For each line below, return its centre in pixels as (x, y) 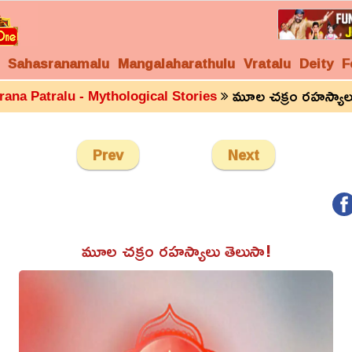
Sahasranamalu (59, 63)
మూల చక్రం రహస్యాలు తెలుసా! (176, 251)
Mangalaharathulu (176, 63)
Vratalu (267, 63)
